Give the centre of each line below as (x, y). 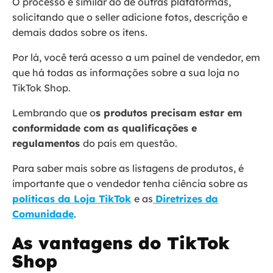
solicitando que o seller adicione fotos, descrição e (130, 17)
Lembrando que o (54, 112)
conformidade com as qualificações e (105, 128)
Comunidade (43, 214)
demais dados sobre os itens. (81, 32)
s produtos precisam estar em (169, 112)
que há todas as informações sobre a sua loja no (126, 72)
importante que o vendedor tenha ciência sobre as (130, 183)
